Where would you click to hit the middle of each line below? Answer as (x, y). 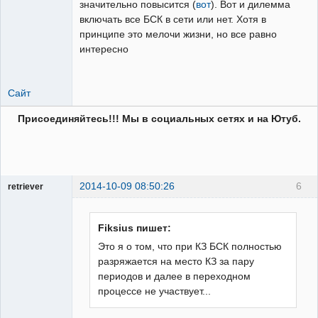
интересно (104, 49)
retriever (26, 187)
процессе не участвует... (155, 291)
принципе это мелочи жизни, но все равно (178, 34)
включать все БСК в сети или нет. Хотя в (173, 19)
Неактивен (41, 215)
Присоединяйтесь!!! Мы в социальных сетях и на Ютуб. (159, 119)
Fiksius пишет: (135, 227)
